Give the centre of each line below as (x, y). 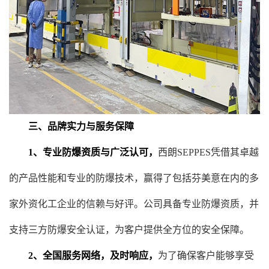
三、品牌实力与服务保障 (76, 126)
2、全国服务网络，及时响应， (88, 255)
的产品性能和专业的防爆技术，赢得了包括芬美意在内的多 (134, 178)
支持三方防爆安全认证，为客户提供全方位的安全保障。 (129, 230)
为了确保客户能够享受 (206, 255)
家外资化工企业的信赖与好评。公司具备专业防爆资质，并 (134, 204)
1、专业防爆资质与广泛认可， (93, 152)
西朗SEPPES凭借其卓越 (208, 152)
